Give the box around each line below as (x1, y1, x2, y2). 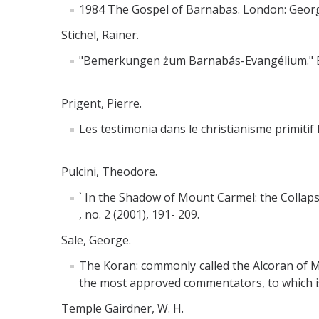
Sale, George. (61, 231, 131, 248)
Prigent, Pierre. (61, 95, 142, 111)
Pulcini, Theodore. (61, 163, 157, 179)
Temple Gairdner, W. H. (61, 300, 184, 316)
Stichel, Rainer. (61, 26, 139, 43)
